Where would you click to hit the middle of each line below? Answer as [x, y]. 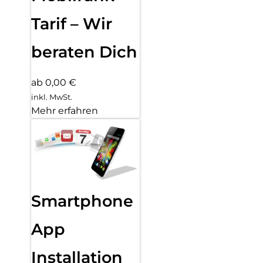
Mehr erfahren [65, 111]
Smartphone [82, 201]
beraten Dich [84, 52]
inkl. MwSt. [52, 97]
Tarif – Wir [72, 24]
